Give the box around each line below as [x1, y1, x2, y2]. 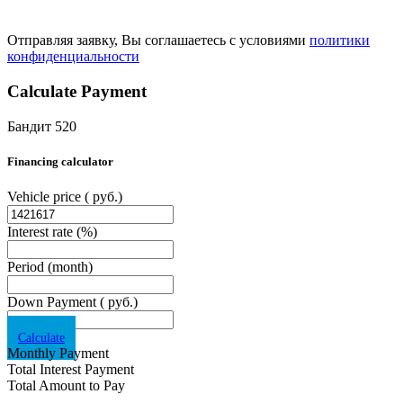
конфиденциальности [7, 49, 139, 65]
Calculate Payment [7, 81, 147, 101]
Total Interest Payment [7, 361, 134, 377]
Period [7, 258, 48, 274]
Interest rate [7, 223, 76, 239]
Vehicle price [7, 188, 85, 204]
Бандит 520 [7, 118, 76, 134]
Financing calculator [7, 154, 113, 168]
